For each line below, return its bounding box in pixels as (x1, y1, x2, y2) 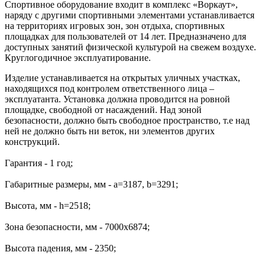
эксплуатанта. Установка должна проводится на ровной (5, 93, 230, 104)
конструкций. (5, 136, 60, 147)
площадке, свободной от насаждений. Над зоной (5, 104, 202, 115)
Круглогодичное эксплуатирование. (5, 52, 151, 63)
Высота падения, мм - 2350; (5, 243, 116, 253)
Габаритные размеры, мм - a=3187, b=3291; (5, 179, 178, 189)
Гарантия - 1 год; (5, 157, 73, 168)
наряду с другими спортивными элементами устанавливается (5, 9, 254, 20)
